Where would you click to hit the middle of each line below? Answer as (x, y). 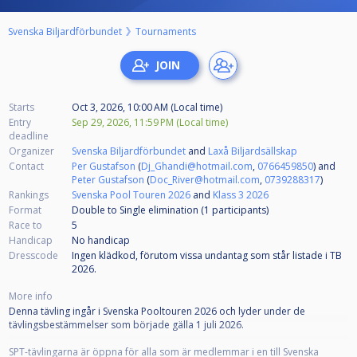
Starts (22, 107)
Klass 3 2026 (241, 194)
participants (239, 210)
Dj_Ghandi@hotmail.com (197, 166)
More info (31, 296)
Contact (26, 166)
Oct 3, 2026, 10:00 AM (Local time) (147, 107)
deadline (29, 135)
